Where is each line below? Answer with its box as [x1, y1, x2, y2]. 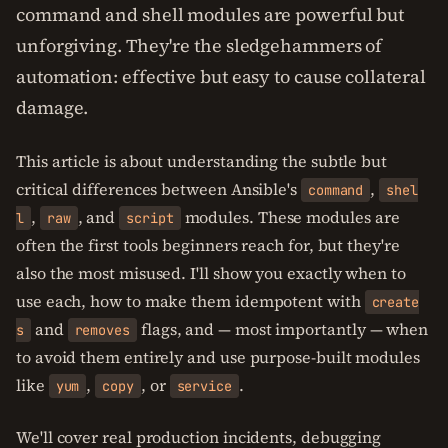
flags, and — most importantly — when [136, 318, 429, 340]
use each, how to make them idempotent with [16, 290, 365, 312]
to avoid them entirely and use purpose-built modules [16, 346, 420, 368]
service [176, 377, 232, 395]
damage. [16, 95, 89, 120]
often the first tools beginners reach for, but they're [16, 234, 400, 256]
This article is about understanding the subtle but [16, 150, 388, 172]
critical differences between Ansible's [16, 178, 301, 200]
